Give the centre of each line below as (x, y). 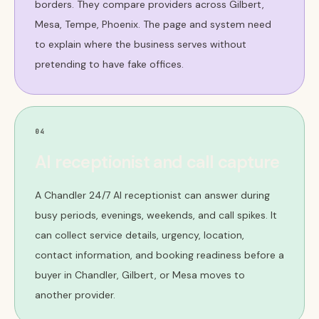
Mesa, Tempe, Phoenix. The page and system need (153, 24)
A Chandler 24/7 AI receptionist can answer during (152, 195)
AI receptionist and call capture (157, 162)
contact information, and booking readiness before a (159, 255)
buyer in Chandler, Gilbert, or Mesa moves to (140, 275)
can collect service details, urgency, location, (140, 235)
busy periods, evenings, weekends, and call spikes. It (156, 215)
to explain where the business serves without (141, 44)
